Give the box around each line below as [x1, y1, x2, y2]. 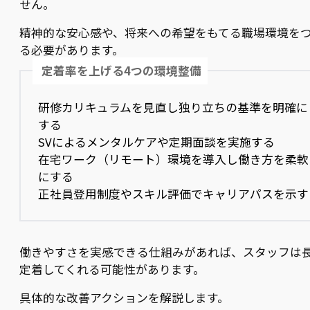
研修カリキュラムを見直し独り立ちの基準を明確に [38, 98, 309, 116]
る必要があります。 [19, 41, 124, 58]
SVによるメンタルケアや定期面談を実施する [38, 133, 275, 150]
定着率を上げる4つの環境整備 [42, 62, 202, 79]
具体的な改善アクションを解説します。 [19, 289, 229, 306]
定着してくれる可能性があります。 [19, 260, 205, 277]
